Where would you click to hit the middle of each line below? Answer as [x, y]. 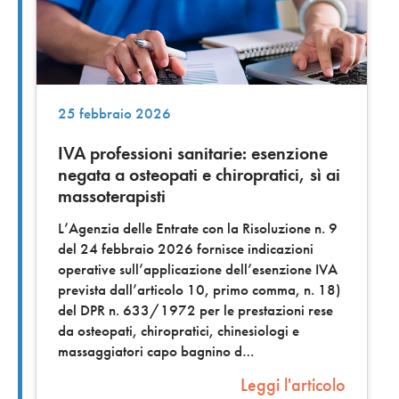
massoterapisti [112, 196]
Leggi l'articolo [293, 384]
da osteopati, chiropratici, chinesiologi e [179, 330]
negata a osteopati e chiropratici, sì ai [199, 175]
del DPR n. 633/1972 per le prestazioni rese [195, 310]
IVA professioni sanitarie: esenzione [193, 154]
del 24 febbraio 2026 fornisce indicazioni [186, 248]
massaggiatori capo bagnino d [150, 351]
